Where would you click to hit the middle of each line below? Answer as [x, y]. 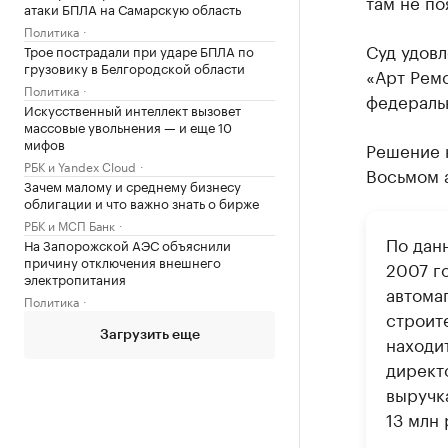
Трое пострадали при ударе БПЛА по [139, 50]
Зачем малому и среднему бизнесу [132, 185]
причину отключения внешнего [122, 261]
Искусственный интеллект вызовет [132, 109]
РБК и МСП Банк [69, 224]
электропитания [75, 278]
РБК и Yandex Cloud [80, 165]
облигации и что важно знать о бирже [141, 202]
